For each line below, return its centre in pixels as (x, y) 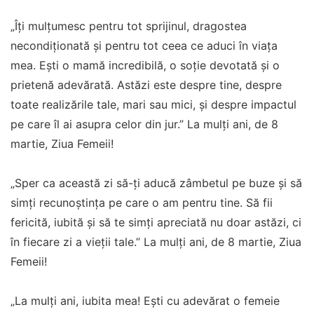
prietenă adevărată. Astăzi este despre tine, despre (146, 84)
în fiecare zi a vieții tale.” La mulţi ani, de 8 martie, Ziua (156, 241)
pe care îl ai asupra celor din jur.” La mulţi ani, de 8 (144, 124)
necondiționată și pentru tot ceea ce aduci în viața (144, 45)
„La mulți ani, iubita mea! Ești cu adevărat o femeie (145, 300)
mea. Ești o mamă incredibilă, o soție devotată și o (145, 65)
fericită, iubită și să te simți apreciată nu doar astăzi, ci (156, 222)
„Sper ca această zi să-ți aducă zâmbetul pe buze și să (156, 183)
